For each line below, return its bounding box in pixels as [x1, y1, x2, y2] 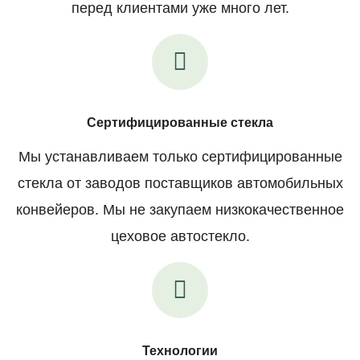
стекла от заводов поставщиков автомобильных [17, 174, 343, 191]
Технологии [142, 343, 218, 358]
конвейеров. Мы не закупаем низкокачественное [16, 201, 344, 218]
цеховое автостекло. [110, 227, 250, 244]
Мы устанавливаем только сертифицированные [18, 148, 342, 165]
